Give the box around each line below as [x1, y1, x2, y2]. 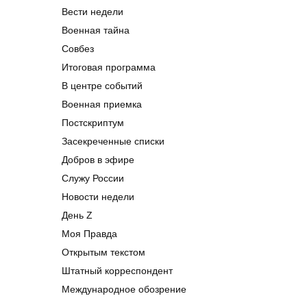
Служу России [62, 172, 124, 184]
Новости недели [62, 191, 134, 202]
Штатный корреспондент [62, 265, 173, 276]
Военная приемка [62, 98, 142, 110]
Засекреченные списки [62, 135, 164, 147]
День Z [62, 209, 93, 221]
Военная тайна [62, 24, 130, 36]
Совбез [62, 42, 94, 54]
